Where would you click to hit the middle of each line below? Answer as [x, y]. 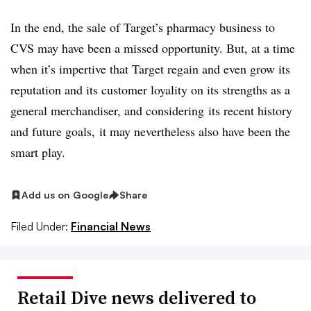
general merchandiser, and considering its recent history [151, 111]
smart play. [38, 152]
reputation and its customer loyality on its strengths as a [150, 90]
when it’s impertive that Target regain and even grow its [150, 69]
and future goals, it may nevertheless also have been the [150, 132]
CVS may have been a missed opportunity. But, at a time [153, 48]
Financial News [111, 227]
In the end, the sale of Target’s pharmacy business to [143, 27]
